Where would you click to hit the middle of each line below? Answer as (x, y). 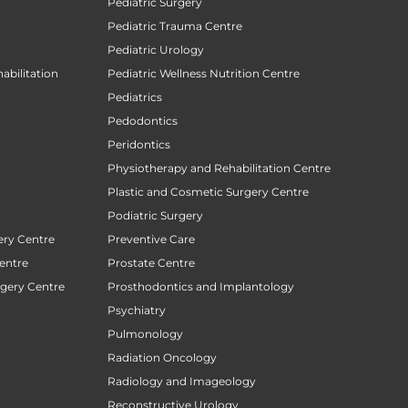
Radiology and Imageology (182, 382)
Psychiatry (137, 311)
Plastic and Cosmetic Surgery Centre (208, 192)
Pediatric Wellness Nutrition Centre (204, 74)
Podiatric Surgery (155, 216)
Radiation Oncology (162, 358)
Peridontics (139, 145)
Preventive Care (151, 240)
